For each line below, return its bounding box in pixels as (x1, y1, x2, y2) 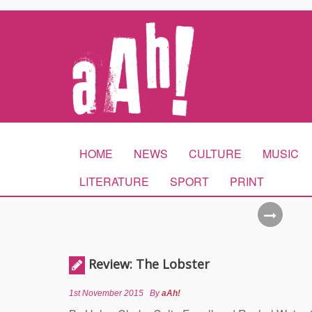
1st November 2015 (69, 288, 143, 298)
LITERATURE (79, 173, 149, 189)
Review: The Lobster (88, 256, 210, 272)
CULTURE (189, 146, 242, 162)
